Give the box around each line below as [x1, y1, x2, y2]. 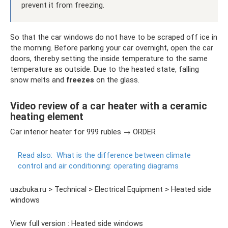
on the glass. [94, 75, 139, 85]
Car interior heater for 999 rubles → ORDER [10, 127, 156, 137]
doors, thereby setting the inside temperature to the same [10, 54, 208, 64]
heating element [10, 110, 83, 123]
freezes [66, 75, 94, 85]
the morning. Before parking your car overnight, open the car [10, 43, 213, 53]
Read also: [18, 151, 52, 160]
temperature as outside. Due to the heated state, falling [10, 65, 199, 74]
